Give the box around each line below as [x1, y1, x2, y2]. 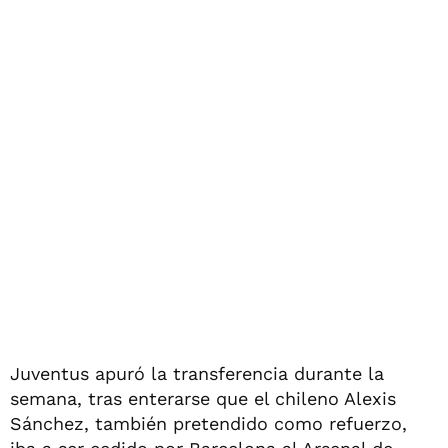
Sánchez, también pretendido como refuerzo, [10, 412, 407, 434]
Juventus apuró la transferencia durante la [10, 362, 384, 384]
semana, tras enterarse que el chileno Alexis [10, 387, 396, 409]
